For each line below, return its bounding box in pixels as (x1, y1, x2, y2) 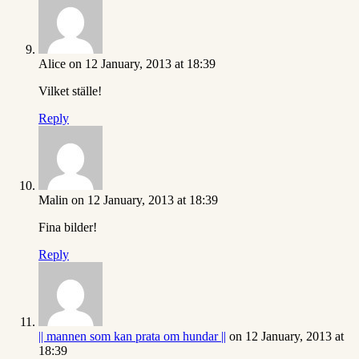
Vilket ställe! (38, 84, 102, 99)
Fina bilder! (38, 220, 97, 235)
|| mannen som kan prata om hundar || (38, 329, 226, 344)
